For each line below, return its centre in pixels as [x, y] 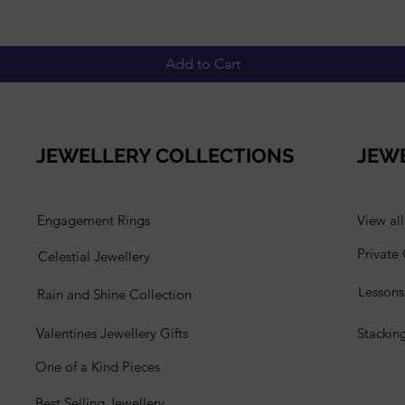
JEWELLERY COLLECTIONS [165, 155]
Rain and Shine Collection [114, 294]
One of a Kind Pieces [98, 367]
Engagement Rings [94, 220]
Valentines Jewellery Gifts [112, 333]
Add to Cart [202, 64]
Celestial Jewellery [94, 256]
